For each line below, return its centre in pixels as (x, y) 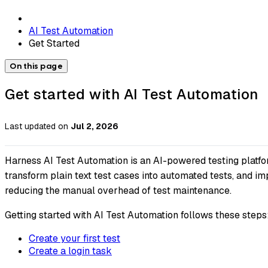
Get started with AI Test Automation (132, 94)
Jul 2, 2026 (95, 127)
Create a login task (70, 251)
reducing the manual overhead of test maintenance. (118, 191)
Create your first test (74, 239)
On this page (36, 66)
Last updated (30, 127)
